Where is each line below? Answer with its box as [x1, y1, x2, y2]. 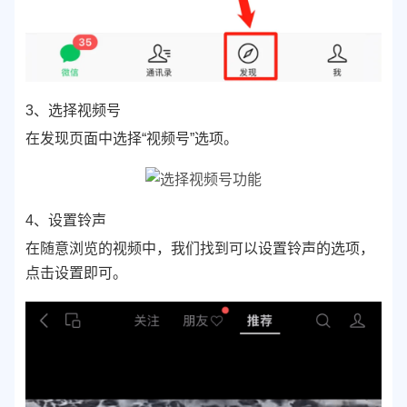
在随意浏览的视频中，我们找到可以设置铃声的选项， [25, 240, 374, 256]
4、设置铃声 [25, 212, 106, 228]
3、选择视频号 [25, 102, 121, 118]
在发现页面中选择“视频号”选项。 [25, 130, 238, 146]
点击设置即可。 [25, 264, 127, 281]
